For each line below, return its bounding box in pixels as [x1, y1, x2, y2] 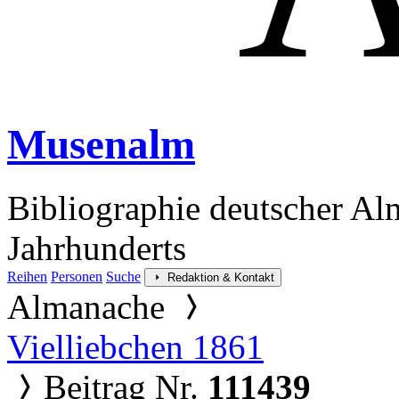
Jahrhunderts [7, 228, 186, 267]
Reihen [7, 268, 47, 284]
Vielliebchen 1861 [7, 327, 264, 366]
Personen [51, 268, 102, 284]
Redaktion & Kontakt [167, 270, 274, 284]
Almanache [7, 287, 174, 326]
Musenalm [7, 121, 195, 168]
